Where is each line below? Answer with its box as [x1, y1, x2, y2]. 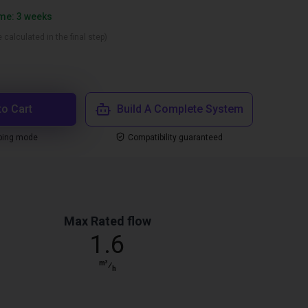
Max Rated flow [63, 214, 151, 228]
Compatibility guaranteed [128, 133, 223, 142]
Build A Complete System [117, 102, 243, 115]
